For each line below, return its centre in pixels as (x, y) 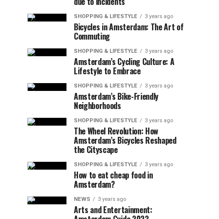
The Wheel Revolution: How (116, 131)
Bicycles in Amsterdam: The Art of (129, 27)
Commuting (92, 36)
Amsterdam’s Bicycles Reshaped (125, 140)
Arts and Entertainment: (113, 210)
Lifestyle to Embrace (107, 71)
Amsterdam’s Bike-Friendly (116, 96)
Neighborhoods (98, 106)
